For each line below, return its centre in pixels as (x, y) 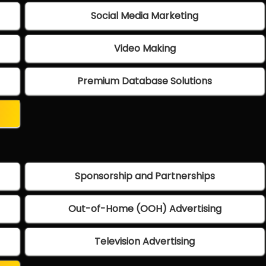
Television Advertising (145, 242)
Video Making (145, 49)
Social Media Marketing (145, 16)
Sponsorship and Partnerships (145, 176)
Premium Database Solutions (145, 81)
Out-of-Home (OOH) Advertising (145, 209)
